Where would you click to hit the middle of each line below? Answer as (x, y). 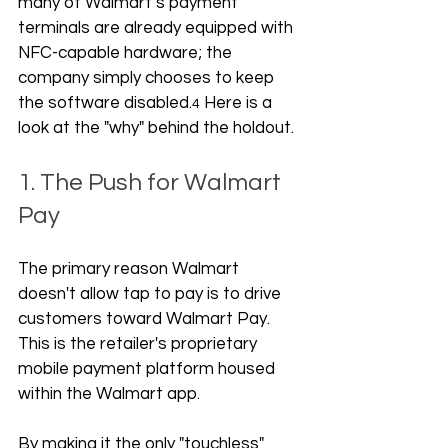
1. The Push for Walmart (152, 182)
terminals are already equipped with (157, 28)
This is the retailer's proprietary (139, 344)
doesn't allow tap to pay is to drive (151, 294)
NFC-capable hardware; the (127, 53)
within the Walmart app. (111, 394)
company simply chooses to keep (148, 78)
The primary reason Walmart (130, 269)
